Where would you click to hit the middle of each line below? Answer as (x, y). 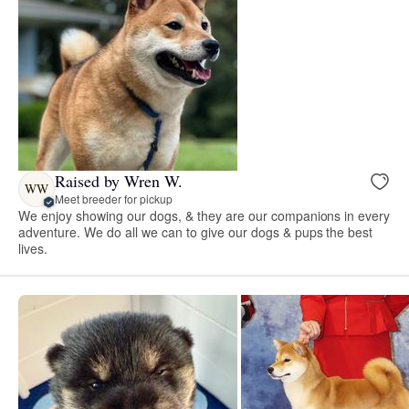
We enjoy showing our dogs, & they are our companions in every (204, 215)
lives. (33, 248)
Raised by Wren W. (119, 181)
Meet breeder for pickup (114, 199)
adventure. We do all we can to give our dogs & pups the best (196, 231)
